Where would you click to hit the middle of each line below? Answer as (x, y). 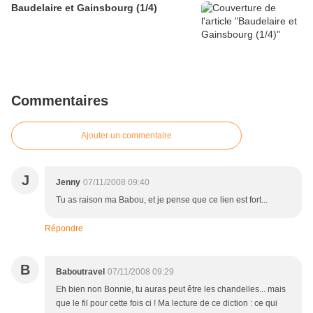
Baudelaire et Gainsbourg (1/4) (84, 8)
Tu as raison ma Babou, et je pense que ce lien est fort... (162, 200)
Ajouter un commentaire (126, 136)
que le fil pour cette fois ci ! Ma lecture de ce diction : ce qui (167, 304)
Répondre (64, 229)
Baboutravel (80, 272)
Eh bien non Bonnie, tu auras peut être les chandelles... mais (171, 290)
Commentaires (60, 101)
